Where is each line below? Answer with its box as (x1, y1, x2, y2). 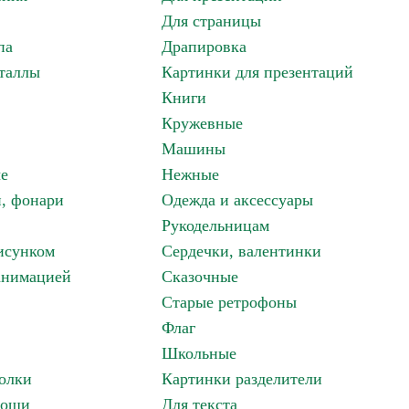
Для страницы (162, 12, 261, 30)
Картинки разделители (162, 370, 322, 388)
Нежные (162, 165, 219, 184)
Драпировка (162, 37, 246, 56)
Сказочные (162, 267, 238, 286)
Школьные (162, 344, 236, 362)
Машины (162, 140, 225, 158)
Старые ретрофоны (162, 293, 297, 311)
